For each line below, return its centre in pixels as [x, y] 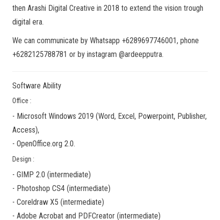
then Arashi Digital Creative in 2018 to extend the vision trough [108, 8]
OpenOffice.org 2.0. [46, 144]
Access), [26, 130]
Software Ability [37, 86]
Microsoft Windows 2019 [55, 116]
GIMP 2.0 [31, 175]
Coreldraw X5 [38, 202]
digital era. [28, 22]
